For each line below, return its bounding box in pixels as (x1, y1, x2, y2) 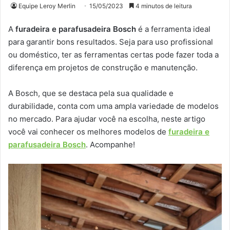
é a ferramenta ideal (136, 24, 210, 34)
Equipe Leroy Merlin (18, 2, 75, 10)
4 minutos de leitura (134, 2, 192, 10)
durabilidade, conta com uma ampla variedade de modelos (8, 101, 219, 111)
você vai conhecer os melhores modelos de (8, 127, 168, 137)
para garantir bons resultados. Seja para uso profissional (8, 37, 213, 47)
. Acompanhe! (86, 140, 135, 150)
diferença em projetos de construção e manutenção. (8, 63, 198, 73)
